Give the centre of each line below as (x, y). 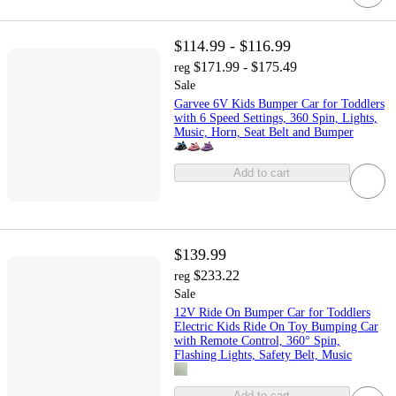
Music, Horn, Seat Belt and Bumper (263, 133)
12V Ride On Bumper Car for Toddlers (272, 312)
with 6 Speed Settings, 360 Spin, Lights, (275, 118)
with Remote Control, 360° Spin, (257, 340)
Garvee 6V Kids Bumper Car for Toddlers (279, 104)
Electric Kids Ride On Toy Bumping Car (276, 326)
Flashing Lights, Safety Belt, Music (263, 354)
